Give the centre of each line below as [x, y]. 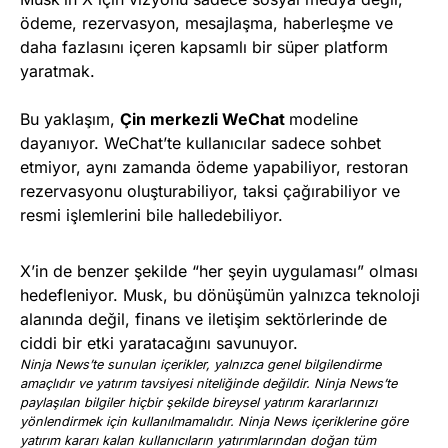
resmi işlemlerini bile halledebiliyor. [151, 215]
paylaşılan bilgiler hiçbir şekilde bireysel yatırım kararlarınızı [198, 403]
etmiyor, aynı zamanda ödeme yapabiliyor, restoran [214, 167]
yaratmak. [57, 71]
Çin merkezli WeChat [204, 119]
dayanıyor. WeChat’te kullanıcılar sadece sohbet [200, 143]
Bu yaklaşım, [70, 119]
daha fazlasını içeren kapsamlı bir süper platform [204, 47]
